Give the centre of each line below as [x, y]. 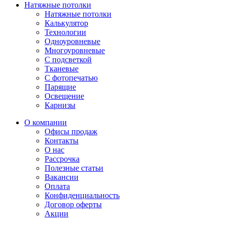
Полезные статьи [74, 168]
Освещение [64, 96]
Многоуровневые [75, 50]
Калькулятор [66, 23]
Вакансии [62, 177]
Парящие [60, 87]
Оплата [57, 186]
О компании [46, 122]
